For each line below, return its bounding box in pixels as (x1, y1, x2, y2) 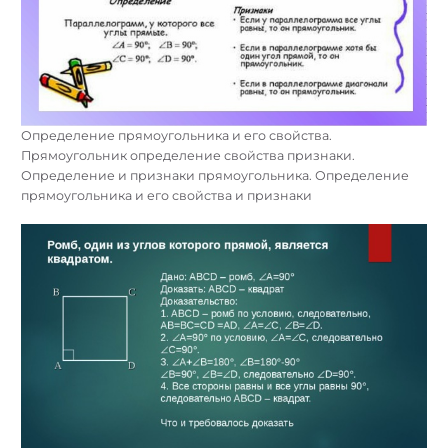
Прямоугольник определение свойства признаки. (21, 147, 355, 163)
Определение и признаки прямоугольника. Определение (21, 167, 409, 183)
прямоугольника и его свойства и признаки (21, 187, 312, 203)
